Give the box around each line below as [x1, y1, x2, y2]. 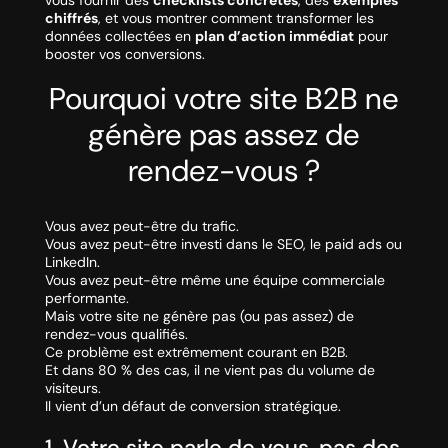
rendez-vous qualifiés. [44, 325, 188, 344]
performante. [44, 289, 129, 308]
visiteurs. [44, 379, 101, 398]
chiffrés [44, 9, 98, 28]
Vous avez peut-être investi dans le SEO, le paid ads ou [44, 235, 402, 254]
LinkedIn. [44, 253, 100, 272]
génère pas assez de [88, 115, 360, 155]
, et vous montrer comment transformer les [97, 9, 374, 28]
